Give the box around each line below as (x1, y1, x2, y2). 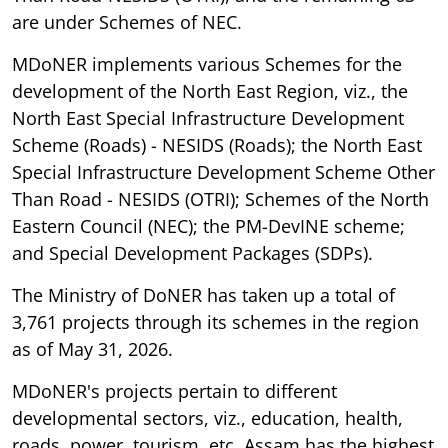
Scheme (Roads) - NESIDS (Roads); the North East (12, 132, 422, 157)
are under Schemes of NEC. (12, 9, 242, 34)
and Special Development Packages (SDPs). (12, 240, 373, 265)
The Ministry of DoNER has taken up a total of (12, 282, 395, 307)
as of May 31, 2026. (12, 336, 173, 361)
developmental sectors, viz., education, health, (12, 405, 403, 430)
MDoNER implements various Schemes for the (12, 51, 402, 76)
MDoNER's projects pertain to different (12, 378, 337, 403)
